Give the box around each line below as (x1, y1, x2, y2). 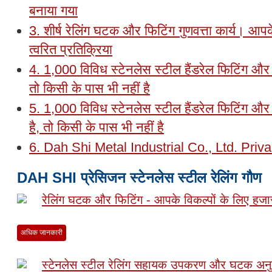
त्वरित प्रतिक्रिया (29, 42, 112, 57)
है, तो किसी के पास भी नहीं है (29, 120, 164, 135)
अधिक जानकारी (21, 228, 63, 237)
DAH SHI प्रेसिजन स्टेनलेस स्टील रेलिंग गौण (17, 170, 262, 186)
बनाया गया (29, 3, 78, 18)
